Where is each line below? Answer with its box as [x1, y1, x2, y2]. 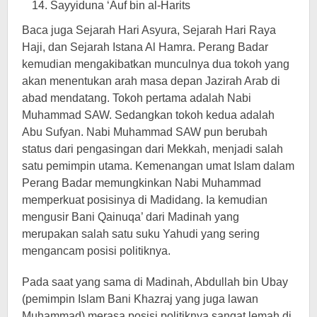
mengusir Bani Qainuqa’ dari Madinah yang [22, 211, 239, 223]
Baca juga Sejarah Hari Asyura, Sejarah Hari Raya [22, 24, 276, 36]
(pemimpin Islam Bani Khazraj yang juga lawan [22, 293, 258, 305]
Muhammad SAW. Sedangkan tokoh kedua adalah [22, 109, 275, 121]
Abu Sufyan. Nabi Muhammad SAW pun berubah [22, 126, 267, 138]
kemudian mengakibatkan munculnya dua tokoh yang [22, 58, 289, 70]
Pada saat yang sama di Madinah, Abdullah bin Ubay [22, 276, 288, 288]
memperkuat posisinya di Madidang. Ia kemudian [22, 194, 267, 206]
